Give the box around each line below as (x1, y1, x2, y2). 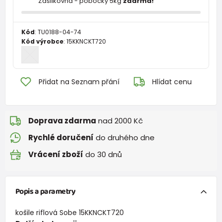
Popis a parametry (15, 185, 76, 198)
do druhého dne (94, 132, 155, 143)
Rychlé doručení (28, 132, 94, 143)
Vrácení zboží (28, 149, 83, 160)
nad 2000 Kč (96, 115, 143, 126)
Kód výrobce (21, 37, 63, 46)
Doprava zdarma (28, 115, 96, 126)
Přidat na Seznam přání (39, 76, 119, 87)
